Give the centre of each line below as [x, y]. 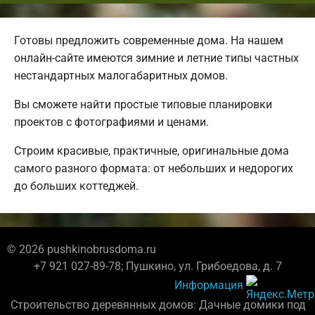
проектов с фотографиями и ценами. [111, 122]
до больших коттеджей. [76, 186]
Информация [209, 285]
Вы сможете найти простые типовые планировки [143, 105]
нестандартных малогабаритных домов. [121, 76]
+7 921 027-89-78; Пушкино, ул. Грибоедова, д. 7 [157, 266]
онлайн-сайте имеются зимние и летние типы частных [156, 58]
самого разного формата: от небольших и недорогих [154, 169]
